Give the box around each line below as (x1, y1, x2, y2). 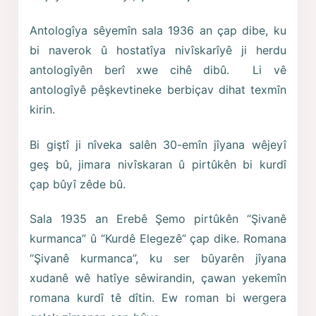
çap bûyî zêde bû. (30, 176, 126, 191)
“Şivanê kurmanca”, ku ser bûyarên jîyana (30, 251, 286, 266)
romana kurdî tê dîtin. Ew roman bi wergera (30, 291, 286, 305)
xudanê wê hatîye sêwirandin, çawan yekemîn (30, 271, 286, 286)
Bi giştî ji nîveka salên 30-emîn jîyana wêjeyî (30, 137, 286, 152)
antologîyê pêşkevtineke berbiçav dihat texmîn (30, 82, 286, 97)
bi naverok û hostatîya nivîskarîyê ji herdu (30, 42, 286, 57)
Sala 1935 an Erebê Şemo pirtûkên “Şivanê (30, 212, 286, 226)
